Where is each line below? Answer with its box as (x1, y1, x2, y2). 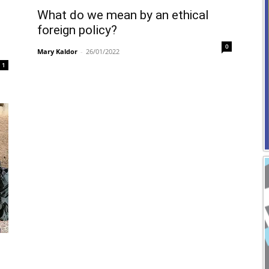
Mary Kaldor (37, 46, 77, 56)
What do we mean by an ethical (37, 7, 209, 22)
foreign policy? (37, 22, 117, 37)
